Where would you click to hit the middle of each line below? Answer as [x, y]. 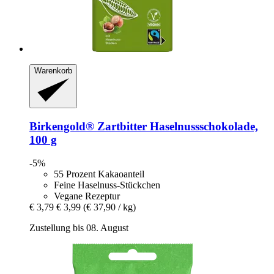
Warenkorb [53, 70]
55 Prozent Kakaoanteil [99, 174]
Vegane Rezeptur [87, 196]
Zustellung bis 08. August [79, 228]
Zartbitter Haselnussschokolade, [176, 126]
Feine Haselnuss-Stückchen [107, 185]
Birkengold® [62, 126]
